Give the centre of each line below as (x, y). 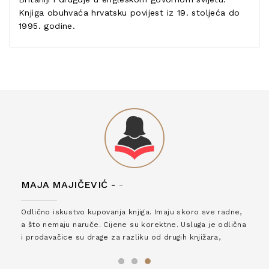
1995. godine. (47, 26)
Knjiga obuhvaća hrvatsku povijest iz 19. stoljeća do (129, 13)
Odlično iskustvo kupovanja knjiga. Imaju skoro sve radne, (131, 212)
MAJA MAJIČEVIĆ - (68, 185)
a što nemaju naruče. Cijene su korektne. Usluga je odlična (134, 225)
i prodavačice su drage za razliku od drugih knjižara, (121, 237)
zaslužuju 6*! (46, 250)
